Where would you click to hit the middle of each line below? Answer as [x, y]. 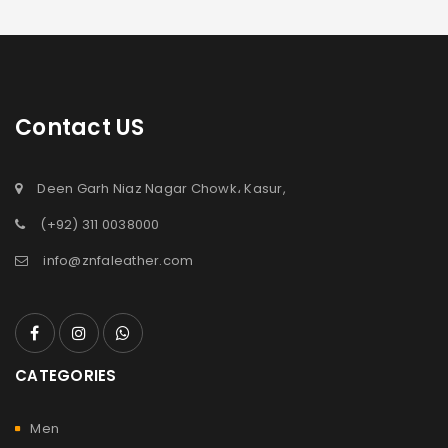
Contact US [80, 127]
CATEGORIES [66, 375]
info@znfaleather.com [118, 260]
